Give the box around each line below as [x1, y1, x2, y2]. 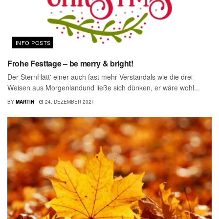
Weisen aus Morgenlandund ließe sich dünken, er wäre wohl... [7, 82, 200, 92]
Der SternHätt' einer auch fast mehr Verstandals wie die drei [7, 71, 193, 82]
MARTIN [16, 98, 34, 105]
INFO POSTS [16, 38, 51, 46]
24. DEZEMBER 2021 [44, 98, 94, 105]
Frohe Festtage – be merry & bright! [7, 57, 133, 69]
